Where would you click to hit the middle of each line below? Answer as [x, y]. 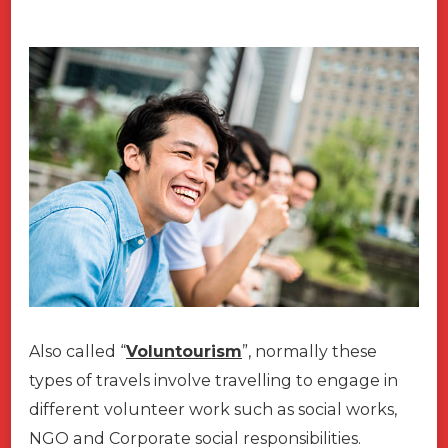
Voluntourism [184, 352]
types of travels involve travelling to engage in [213, 381]
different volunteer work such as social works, [213, 410]
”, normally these [309, 352]
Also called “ [77, 352]
